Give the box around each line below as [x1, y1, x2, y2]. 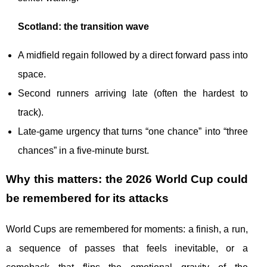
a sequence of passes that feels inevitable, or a [6, 243, 248, 254]
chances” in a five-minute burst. [18, 145, 149, 156]
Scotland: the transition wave [18, 21, 149, 32]
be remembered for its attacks [6, 192, 169, 205]
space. [18, 69, 46, 80]
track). [18, 107, 44, 118]
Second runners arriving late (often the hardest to [18, 88, 248, 99]
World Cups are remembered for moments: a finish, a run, [6, 224, 248, 235]
